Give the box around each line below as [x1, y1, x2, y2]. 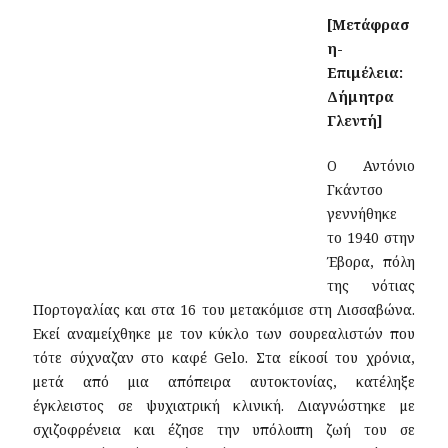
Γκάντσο [327, 180, 384, 200]
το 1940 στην [327, 228, 415, 248]
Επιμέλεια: [327, 63, 404, 83]
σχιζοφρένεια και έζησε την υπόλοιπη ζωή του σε [33, 420, 415, 440]
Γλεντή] [327, 111, 384, 131]
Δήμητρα [327, 87, 395, 107]
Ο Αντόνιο [327, 156, 415, 176]
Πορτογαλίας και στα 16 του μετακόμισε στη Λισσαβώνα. [33, 300, 415, 320]
